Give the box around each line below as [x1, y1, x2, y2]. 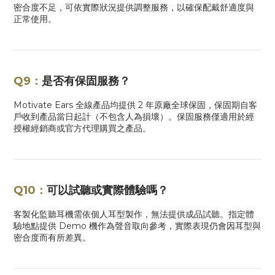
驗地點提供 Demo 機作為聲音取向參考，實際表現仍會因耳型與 [14, 220, 261, 232]
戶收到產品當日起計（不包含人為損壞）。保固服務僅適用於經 [14, 111, 254, 123]
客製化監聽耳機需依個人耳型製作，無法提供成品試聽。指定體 [14, 209, 254, 220]
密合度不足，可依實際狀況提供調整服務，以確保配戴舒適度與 [14, 2, 254, 14]
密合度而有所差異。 [14, 232, 91, 244]
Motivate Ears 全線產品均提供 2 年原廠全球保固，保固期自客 [14, 99, 257, 111]
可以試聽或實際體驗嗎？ [47, 184, 168, 198]
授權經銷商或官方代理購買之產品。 [14, 123, 151, 134]
